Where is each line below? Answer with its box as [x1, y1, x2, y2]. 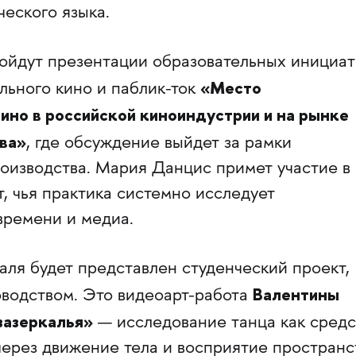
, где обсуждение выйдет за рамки [25, 134, 292, 153]
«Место [199, 76, 261, 99]
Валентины [252, 283, 339, 307]
